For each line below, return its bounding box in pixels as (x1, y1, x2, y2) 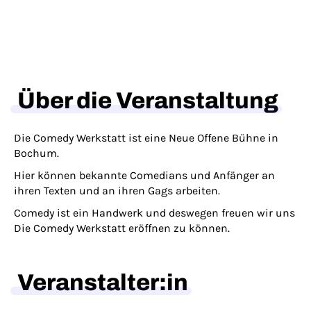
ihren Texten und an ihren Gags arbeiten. (14, 184, 220, 197)
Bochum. (14, 146, 59, 160)
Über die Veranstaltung (17, 88, 278, 113)
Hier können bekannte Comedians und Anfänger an (14, 169, 275, 182)
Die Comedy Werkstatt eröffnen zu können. (14, 221, 230, 235)
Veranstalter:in (17, 270, 188, 295)
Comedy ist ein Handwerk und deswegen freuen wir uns (14, 206, 295, 219)
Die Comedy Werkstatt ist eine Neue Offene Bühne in (14, 131, 278, 144)
